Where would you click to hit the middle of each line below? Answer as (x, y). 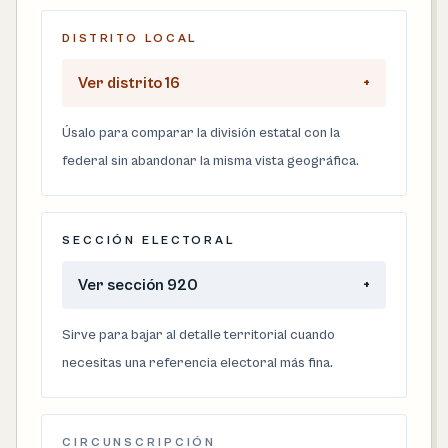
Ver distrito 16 (129, 83)
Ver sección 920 (138, 285)
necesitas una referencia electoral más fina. (197, 363)
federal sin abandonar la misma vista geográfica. (210, 161)
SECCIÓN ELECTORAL (148, 240)
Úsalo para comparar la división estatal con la (201, 133)
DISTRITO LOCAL (130, 38)
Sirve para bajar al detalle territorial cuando (198, 335)
